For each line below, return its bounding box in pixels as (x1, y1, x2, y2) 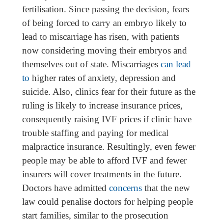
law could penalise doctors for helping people (22, 196, 193, 207)
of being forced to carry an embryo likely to (22, 18, 187, 28)
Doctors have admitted (22, 183, 109, 193)
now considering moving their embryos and (22, 45, 187, 56)
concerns (109, 183, 144, 193)
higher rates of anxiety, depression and (31, 73, 176, 83)
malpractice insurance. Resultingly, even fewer (22, 141, 195, 152)
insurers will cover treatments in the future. (22, 169, 182, 180)
